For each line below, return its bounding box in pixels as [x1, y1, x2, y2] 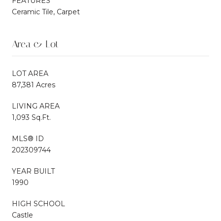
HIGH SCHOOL [12, 199, 65, 208]
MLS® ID [12, 134, 44, 143]
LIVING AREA [12, 101, 60, 110]
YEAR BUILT [12, 166, 55, 176]
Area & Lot [12, 37, 59, 50]
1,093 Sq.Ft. [12, 112, 51, 122]
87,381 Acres [12, 80, 55, 89]
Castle [12, 210, 33, 220]
